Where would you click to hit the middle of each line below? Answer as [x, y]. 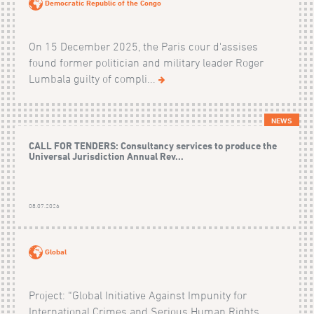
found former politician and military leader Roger [146, 63]
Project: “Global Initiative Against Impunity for [137, 295]
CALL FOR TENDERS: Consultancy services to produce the [152, 146]
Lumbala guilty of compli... [93, 79]
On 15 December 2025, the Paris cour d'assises [143, 47]
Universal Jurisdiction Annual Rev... [106, 156]
